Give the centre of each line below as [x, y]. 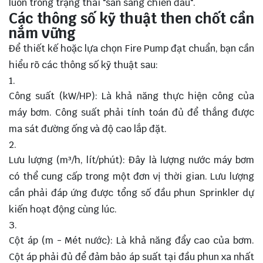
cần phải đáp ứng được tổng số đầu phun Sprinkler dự [131, 193]
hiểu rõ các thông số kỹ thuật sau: [83, 65]
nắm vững [42, 33]
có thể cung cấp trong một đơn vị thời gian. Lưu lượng [131, 176]
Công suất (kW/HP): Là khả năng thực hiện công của [131, 96]
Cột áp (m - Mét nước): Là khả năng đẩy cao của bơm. [131, 240]
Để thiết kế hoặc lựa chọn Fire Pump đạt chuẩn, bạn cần [131, 48]
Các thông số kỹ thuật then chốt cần [131, 18]
